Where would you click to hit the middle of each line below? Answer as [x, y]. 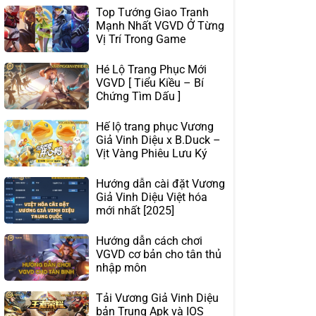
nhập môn [121, 268]
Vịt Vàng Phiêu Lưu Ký [152, 154]
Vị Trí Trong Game [141, 39]
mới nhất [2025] [135, 211]
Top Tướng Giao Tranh [152, 13]
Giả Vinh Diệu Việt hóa [152, 197]
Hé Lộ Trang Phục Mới [151, 70]
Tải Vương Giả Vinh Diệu [157, 298]
